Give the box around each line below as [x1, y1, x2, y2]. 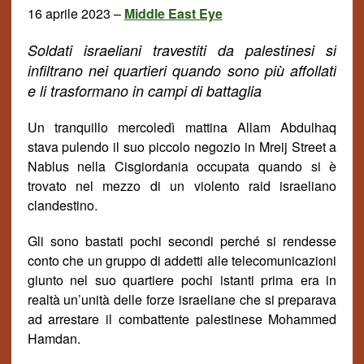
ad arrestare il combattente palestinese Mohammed [27, 310, 337, 328]
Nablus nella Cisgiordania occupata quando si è [27, 157, 337, 175]
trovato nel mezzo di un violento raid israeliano [27, 176, 337, 195]
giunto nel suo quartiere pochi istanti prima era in [27, 271, 337, 289]
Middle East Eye [123, 4, 223, 23]
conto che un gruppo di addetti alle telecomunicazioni [27, 251, 337, 270]
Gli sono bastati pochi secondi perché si [27, 232, 277, 250]
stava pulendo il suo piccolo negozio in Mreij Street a [27, 137, 337, 156]
